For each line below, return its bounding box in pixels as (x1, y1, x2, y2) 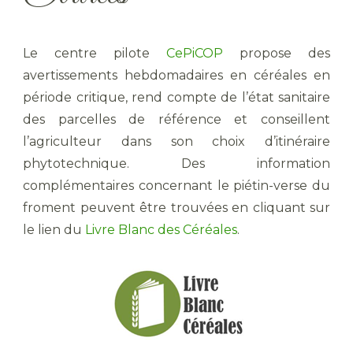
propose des (223, 45, 330, 61)
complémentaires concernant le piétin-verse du (23, 177, 330, 193)
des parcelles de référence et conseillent (23, 111, 330, 127)
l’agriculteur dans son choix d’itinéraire (23, 133, 330, 149)
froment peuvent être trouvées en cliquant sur (23, 199, 330, 215)
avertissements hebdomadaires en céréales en (23, 67, 330, 83)
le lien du (23, 221, 85, 237)
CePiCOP (166, 45, 223, 61)
